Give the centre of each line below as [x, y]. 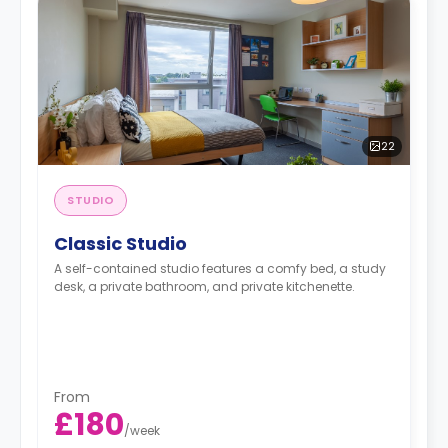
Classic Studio [120, 243]
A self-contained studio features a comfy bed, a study [220, 268]
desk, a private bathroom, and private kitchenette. [204, 286]
